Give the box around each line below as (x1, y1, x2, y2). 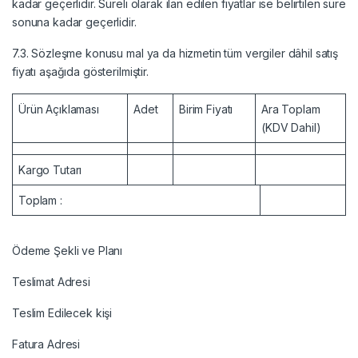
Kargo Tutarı (18, 162, 82, 177)
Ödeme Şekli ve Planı (12, 243, 123, 257)
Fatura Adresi (12, 336, 81, 351)
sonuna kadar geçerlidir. (12, 14, 137, 29)
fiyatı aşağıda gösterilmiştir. (12, 64, 149, 78)
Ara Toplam (261, 101, 320, 116)
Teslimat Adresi (12, 274, 90, 288)
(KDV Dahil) (261, 120, 321, 134)
